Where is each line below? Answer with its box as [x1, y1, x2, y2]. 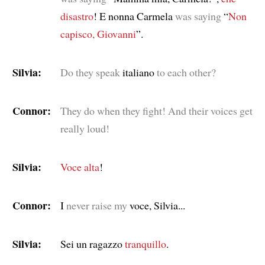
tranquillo [124, 237, 166, 251]
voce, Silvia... [127, 198, 185, 213]
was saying [174, 9, 221, 24]
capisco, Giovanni [60, 27, 136, 41]
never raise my [63, 198, 127, 213]
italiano [119, 65, 157, 80]
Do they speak [60, 65, 120, 80]
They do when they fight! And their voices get [60, 104, 253, 118]
